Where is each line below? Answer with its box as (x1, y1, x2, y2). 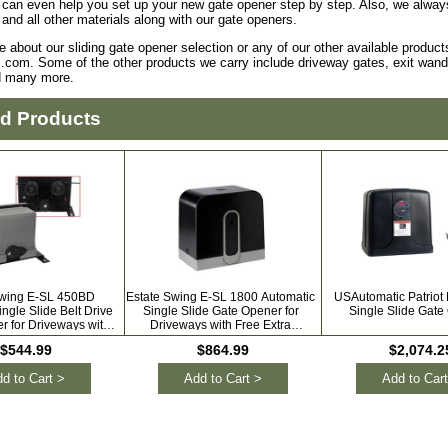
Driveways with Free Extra (150, 318, 292, 332)
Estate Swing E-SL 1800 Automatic (126, 290, 316, 304)
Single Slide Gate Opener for (142, 304, 299, 318)
